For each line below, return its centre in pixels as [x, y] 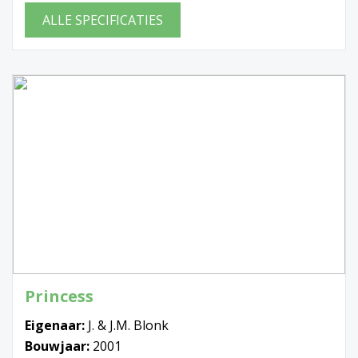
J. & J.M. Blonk [128, 326]
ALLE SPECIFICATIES [103, 20]
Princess [59, 296]
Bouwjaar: [59, 346]
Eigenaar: [56, 326]
